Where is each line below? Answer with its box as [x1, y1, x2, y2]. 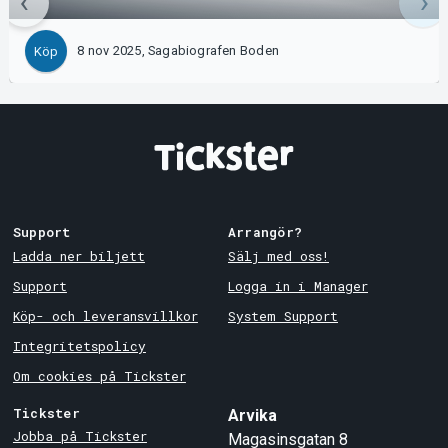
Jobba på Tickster [12, 428, 147, 445]
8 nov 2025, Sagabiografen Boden [77, 43, 279, 59]
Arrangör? [228, 224, 303, 241]
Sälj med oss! [228, 247, 329, 264]
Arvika [228, 405, 277, 425]
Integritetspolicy [12, 337, 146, 354]
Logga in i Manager [228, 277, 368, 294]
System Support [228, 307, 338, 324]
